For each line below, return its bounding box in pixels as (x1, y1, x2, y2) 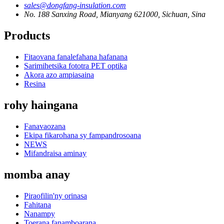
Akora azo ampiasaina (24, 70, 94, 79)
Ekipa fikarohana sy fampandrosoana (24, 130, 141, 139)
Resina (24, 79, 45, 88)
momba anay (4, 167, 70, 181)
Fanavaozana (24, 121, 65, 130)
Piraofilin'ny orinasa (24, 191, 87, 200)
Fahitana (24, 200, 51, 209)
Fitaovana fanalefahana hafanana (24, 52, 127, 61)
